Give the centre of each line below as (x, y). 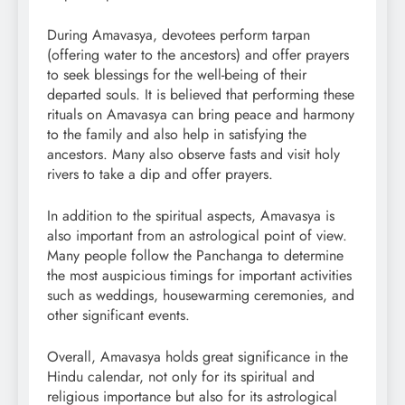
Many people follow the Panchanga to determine (195, 255)
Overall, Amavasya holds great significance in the (198, 356)
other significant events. (118, 315)
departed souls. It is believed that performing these (201, 94)
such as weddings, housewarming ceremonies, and (201, 295)
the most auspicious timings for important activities (199, 275)
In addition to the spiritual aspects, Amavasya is (191, 215)
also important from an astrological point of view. (197, 235)
